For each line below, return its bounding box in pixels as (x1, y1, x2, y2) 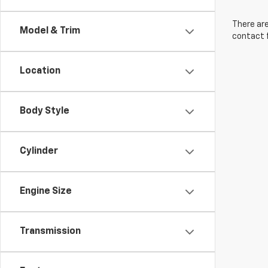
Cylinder (20, 147, 58, 156)
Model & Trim (20, 26, 80, 36)
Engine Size (20, 187, 72, 196)
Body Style (20, 106, 69, 116)
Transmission (20, 227, 81, 236)
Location (20, 66, 60, 76)
